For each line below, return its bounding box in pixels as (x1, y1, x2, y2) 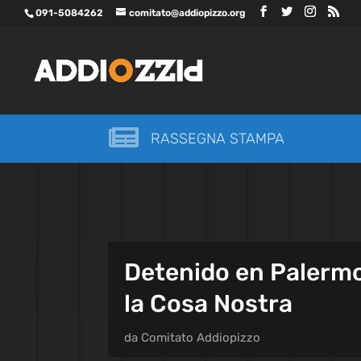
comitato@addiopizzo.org (129, 7, 246, 19)
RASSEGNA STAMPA (150, 130, 284, 147)
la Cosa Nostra (124, 288, 293, 318)
